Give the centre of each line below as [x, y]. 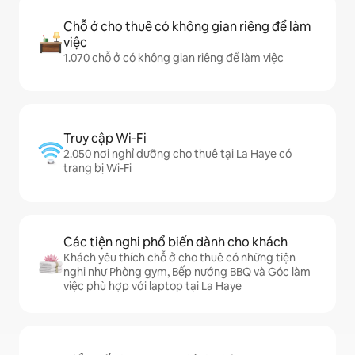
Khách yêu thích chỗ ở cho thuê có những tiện [179, 258]
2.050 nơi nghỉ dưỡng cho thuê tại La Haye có [177, 154]
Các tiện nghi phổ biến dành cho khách [176, 242]
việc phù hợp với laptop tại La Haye [153, 286]
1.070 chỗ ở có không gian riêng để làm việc [174, 58]
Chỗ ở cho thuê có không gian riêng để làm [187, 27]
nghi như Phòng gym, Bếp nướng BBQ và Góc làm [187, 272]
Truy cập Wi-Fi [105, 139]
